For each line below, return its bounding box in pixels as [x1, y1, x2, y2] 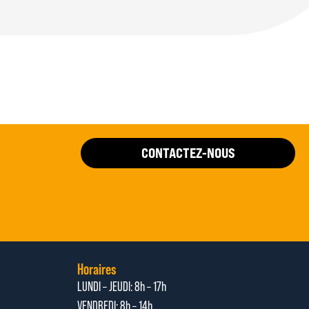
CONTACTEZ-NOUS [141, 143, 235, 161]
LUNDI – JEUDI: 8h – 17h [77, 279, 166, 294]
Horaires [77, 260, 117, 278]
